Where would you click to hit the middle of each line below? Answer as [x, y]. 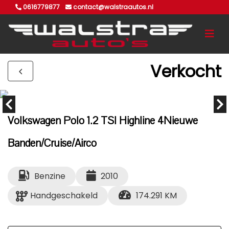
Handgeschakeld [64, 196]
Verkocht [186, 71]
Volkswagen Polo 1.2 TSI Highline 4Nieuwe [103, 121]
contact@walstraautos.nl [112, 7]
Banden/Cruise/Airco [52, 143]
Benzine [50, 176]
